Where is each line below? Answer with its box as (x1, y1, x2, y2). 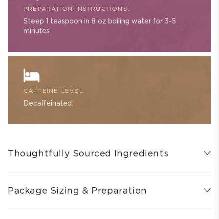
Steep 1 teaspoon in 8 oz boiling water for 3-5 (23, 18, 176, 25)
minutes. (23, 28, 51, 35)
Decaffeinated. (23, 100, 73, 108)
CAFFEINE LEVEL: (23, 88, 85, 94)
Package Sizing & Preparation (8, 187, 147, 196)
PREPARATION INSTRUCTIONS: (23, 6, 130, 12)
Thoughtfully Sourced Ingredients (8, 150, 169, 159)
